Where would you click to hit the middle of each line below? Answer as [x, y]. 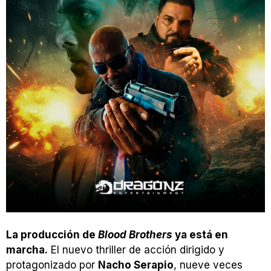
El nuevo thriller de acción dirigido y [136, 250]
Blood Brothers [135, 235]
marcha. [27, 250]
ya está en [200, 235]
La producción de [52, 235]
